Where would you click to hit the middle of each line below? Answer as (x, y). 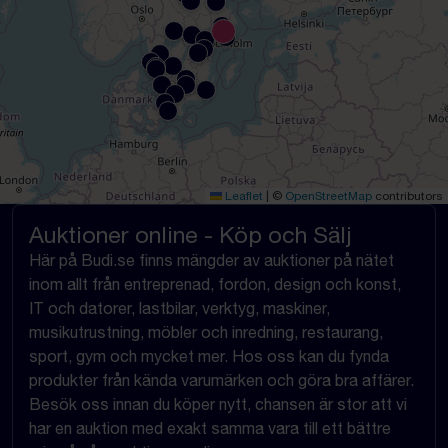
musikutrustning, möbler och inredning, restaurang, (206, 332)
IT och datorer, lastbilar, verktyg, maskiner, (179, 308)
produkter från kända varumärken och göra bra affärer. (221, 380)
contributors (407, 196)
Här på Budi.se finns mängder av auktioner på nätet (211, 260)
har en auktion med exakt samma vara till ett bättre (210, 428)
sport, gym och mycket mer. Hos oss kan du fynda (209, 356)
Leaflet (242, 196)
